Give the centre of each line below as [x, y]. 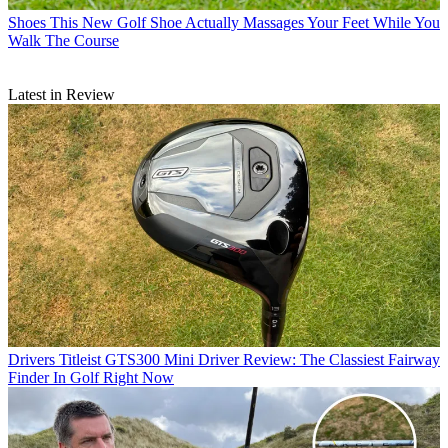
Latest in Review [61, 94]
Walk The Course [63, 40]
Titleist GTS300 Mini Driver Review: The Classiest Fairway [249, 359]
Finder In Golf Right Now [91, 377]
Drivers [31, 359]
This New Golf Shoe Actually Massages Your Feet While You [245, 22]
